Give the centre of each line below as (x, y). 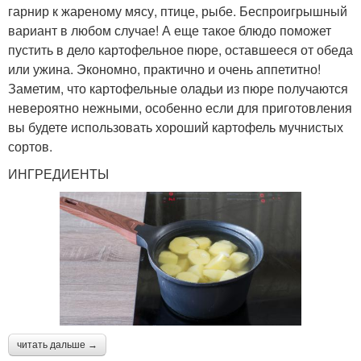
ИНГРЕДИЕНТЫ (58, 173)
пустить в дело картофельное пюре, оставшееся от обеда (180, 49)
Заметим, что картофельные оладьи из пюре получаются (178, 88)
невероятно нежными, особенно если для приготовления (180, 107)
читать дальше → (57, 344)
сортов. (30, 146)
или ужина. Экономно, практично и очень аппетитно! (164, 68)
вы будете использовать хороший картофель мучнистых (176, 127)
